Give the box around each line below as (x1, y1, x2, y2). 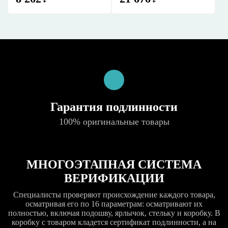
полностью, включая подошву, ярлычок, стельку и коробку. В (8, 209, 220, 217)
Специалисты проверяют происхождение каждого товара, (13, 190, 215, 199)
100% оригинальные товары (59, 117, 169, 127)
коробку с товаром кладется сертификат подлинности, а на (12, 218, 216, 226)
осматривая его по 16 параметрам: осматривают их (25, 199, 203, 208)
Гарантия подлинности (50, 100, 178, 113)
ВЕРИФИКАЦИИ (64, 172, 164, 185)
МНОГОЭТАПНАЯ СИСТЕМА (26, 158, 202, 171)
